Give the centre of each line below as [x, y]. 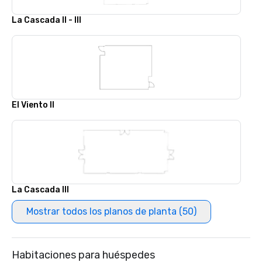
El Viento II [33, 105]
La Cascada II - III [46, 20]
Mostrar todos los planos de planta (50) [111, 211]
